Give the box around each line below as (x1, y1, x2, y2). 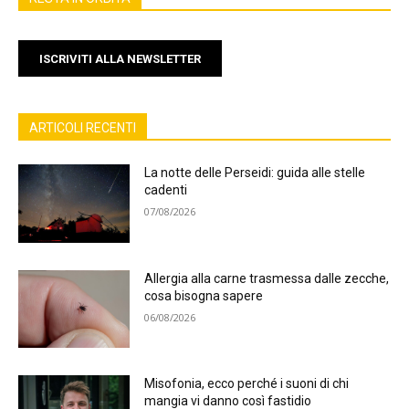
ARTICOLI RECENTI (29, 121, 136, 136)
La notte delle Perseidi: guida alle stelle (144, 165, 366, 181)
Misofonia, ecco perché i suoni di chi (144, 376, 350, 392)
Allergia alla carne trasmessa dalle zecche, (144, 270, 390, 286)
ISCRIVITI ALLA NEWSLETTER (39, 51, 201, 66)
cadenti (144, 183, 188, 198)
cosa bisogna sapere (144, 288, 264, 303)
